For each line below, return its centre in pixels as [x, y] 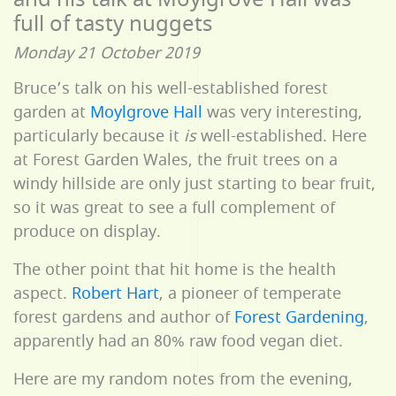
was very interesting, [282, 113]
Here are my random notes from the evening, [183, 380]
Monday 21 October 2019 [107, 53]
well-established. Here [282, 137]
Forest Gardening [299, 318]
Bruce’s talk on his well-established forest [171, 89]
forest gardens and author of [124, 318]
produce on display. [87, 232]
